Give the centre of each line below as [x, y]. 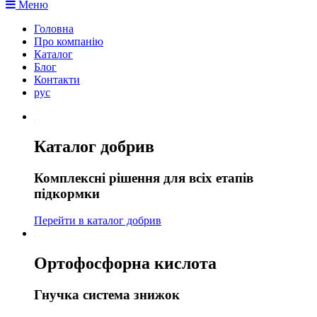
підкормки [67, 193]
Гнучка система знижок [107, 295]
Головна [54, 28]
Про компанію [69, 41]
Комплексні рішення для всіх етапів [144, 178]
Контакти [57, 79]
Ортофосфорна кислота [125, 264]
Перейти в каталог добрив [98, 221]
